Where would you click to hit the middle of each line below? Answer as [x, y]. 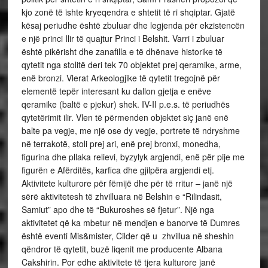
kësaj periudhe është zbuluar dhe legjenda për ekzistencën [133, 25]
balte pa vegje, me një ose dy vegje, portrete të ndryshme [130, 131]
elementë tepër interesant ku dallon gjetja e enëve [116, 91]
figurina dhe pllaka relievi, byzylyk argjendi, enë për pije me [133, 157]
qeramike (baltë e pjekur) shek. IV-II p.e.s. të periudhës [125, 104]
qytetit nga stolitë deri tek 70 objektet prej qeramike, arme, [131, 65]
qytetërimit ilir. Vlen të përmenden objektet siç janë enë [125, 118]
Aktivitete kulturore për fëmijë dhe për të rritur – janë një [127, 183]
